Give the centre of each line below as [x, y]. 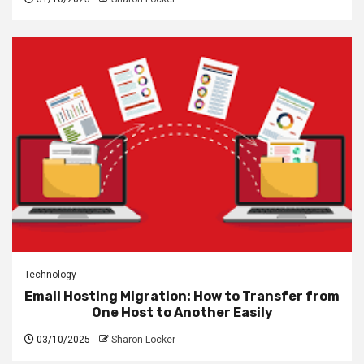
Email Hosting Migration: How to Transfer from [182, 296]
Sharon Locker [143, 339]
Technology [50, 274]
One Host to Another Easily [182, 312]
